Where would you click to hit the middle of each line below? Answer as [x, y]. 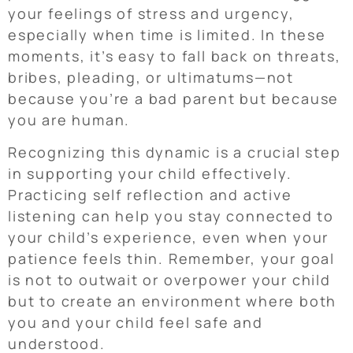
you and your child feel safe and [136, 323]
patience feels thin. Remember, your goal [171, 259]
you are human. [69, 119]
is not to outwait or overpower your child [169, 280]
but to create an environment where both [173, 301]
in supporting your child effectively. [150, 174]
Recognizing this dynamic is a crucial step [175, 152]
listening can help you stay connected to [171, 216]
